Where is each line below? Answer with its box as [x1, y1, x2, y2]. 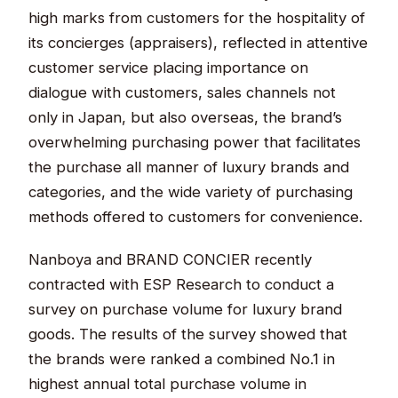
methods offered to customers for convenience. [28, 207, 363, 226]
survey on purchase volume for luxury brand [28, 299, 343, 318]
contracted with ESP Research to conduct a [28, 275, 335, 293]
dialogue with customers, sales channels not [28, 83, 337, 101]
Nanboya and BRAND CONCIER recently [28, 250, 313, 268]
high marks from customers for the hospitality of [28, 8, 366, 27]
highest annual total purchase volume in [28, 374, 307, 393]
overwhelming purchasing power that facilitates [28, 132, 362, 151]
